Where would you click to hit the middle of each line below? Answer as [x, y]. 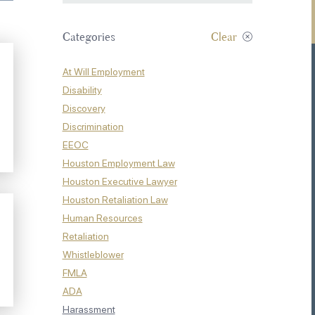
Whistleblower [93, 255]
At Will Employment [103, 72]
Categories [89, 38]
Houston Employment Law [118, 163]
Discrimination [93, 127]
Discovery [84, 108]
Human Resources [102, 218]
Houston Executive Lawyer [120, 181]
